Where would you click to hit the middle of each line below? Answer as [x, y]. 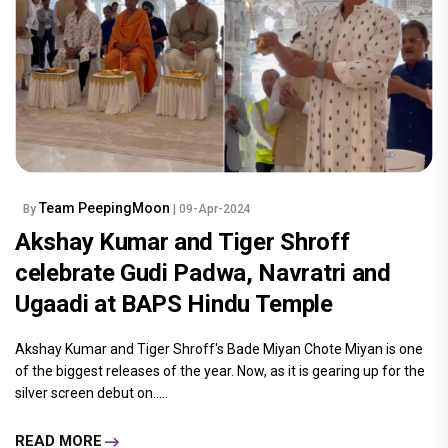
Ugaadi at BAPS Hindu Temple [174, 303]
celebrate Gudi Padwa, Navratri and [203, 272]
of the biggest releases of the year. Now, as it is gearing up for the [220, 370]
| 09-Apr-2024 [212, 208]
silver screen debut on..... [91, 392]
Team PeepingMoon [106, 207]
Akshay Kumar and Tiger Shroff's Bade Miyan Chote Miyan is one [219, 348]
